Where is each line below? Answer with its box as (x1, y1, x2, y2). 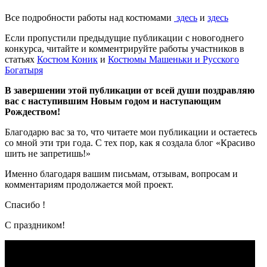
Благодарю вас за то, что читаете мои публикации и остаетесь (5, 127, 257, 138)
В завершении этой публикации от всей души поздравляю (5, 85, 254, 96)
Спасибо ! (5, 200, 45, 210)
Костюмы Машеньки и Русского (108, 54, 239, 65)
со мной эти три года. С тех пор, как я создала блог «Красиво (5, 138, 255, 148)
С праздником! (5, 220, 65, 231)
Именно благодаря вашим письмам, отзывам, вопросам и (5, 169, 238, 179)
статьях (5, 54, 37, 65)
